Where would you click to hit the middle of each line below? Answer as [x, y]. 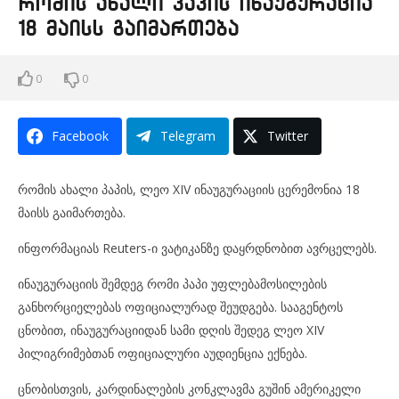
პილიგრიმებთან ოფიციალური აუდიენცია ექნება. [163, 353]
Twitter [288, 136]
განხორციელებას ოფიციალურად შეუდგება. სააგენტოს [180, 307]
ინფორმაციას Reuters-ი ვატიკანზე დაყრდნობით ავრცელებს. [197, 248]
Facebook [80, 136]
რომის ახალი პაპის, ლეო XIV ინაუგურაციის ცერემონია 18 [189, 189]
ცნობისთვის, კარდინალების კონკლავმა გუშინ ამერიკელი [189, 389]
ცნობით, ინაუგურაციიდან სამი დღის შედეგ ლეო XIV [171, 330]
